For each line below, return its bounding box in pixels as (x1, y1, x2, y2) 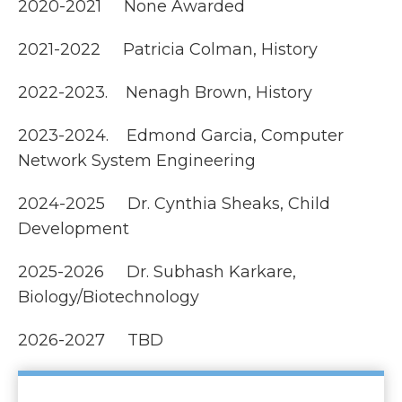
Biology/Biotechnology (18, 287, 199, 307)
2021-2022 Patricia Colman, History (18, 39, 318, 59)
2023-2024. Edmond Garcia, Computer (18, 126, 344, 145)
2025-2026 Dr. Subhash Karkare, (18, 262, 296, 282)
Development (18, 219, 129, 239)
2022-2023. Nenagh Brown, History (18, 83, 312, 102)
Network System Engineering (18, 151, 256, 170)
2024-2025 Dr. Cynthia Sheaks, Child (18, 194, 330, 214)
